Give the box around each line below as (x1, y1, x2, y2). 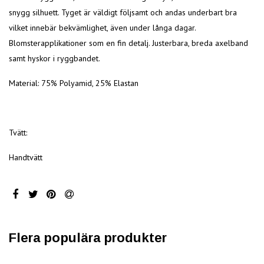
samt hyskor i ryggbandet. (9, 53, 100, 64)
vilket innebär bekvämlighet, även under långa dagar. (9, 22, 196, 34)
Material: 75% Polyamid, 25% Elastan (9, 78, 138, 89)
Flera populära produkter (9, 230, 167, 245)
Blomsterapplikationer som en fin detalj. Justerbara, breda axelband (9, 38, 248, 49)
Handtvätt (9, 152, 42, 163)
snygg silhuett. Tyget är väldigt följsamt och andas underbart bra (9, 7, 237, 18)
